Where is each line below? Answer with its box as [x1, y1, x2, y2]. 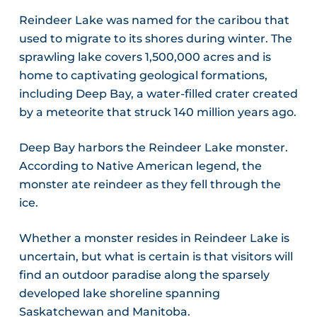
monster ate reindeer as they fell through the [18, 177, 281, 191]
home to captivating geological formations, [18, 68, 267, 82]
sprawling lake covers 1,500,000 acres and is [18, 50, 271, 64]
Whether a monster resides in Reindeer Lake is [18, 231, 289, 245]
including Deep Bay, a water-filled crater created [18, 86, 298, 100]
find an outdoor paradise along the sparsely [18, 267, 270, 282]
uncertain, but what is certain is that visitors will [18, 249, 293, 263]
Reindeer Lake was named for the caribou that [18, 13, 289, 27]
